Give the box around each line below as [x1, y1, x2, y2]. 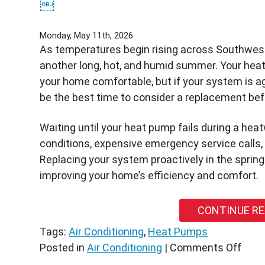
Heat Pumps [148, 225, 208, 238]
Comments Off [170, 241, 241, 254]
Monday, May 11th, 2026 [40, 30, 133, 41]
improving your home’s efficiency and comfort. [40, 169, 258, 182]
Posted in [40, 241, 87, 254]
